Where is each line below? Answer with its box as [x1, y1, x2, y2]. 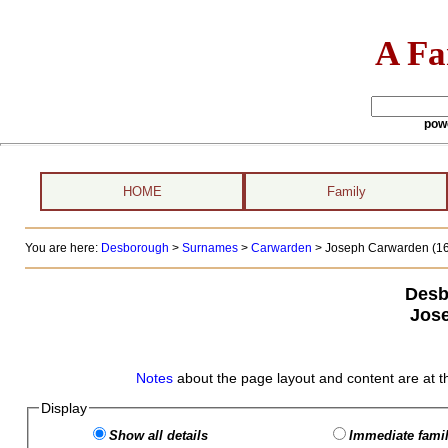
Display [40, 400, 87, 416]
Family [326, 184, 366, 199]
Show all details [108, 428, 208, 443]
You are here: [24, 241, 101, 255]
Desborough [100, 241, 169, 255]
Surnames [181, 241, 238, 255]
